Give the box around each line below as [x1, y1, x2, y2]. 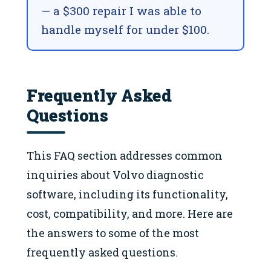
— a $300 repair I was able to [41, 3, 201, 19]
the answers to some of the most [27, 226, 199, 241]
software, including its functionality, [27, 187, 228, 202]
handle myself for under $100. [41, 22, 209, 38]
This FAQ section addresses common [27, 148, 223, 163]
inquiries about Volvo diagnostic [27, 168, 204, 183]
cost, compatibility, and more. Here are [27, 206, 233, 221]
